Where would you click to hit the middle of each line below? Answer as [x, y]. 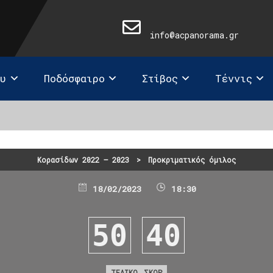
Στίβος [160, 78]
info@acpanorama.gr [194, 35]
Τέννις [234, 78]
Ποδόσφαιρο [74, 78]
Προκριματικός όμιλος [192, 159]
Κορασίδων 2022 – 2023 [83, 159]
